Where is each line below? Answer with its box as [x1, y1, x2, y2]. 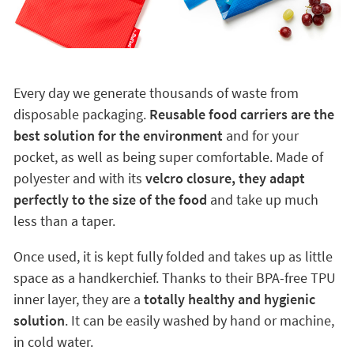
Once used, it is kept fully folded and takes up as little [13, 247, 333, 265]
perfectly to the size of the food [13, 190, 210, 209]
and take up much [209, 190, 318, 209]
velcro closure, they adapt [145, 169, 305, 187]
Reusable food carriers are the [149, 105, 334, 123]
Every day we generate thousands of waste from [13, 84, 299, 102]
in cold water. [13, 333, 93, 351]
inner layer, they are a [13, 290, 144, 308]
